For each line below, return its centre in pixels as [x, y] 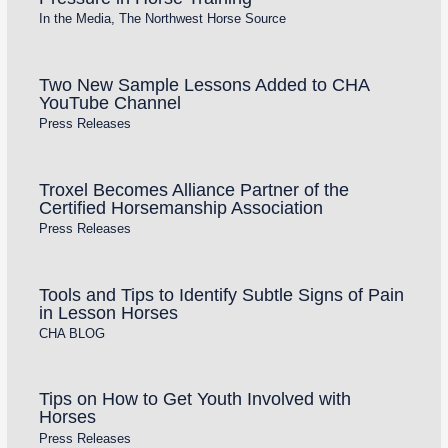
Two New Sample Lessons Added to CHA [203, 84]
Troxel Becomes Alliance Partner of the [193, 189]
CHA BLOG [71, 333]
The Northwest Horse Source [202, 19]
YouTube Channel [109, 102]
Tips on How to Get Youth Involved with [194, 399]
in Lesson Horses [108, 312]
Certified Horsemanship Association [180, 207]
